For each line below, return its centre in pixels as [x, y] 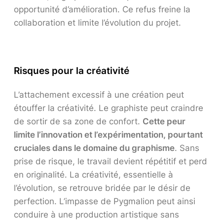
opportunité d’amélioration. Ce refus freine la [102, 10]
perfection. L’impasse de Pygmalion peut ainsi [105, 201]
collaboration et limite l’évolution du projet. [97, 23]
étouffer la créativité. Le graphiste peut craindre [109, 108]
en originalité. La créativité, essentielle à [93, 174]
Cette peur [164, 121]
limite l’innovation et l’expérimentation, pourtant [108, 134]
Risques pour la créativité [72, 71]
